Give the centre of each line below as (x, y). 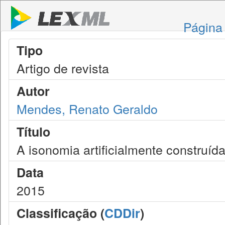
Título (33, 132)
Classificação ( (61, 213)
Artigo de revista (63, 68)
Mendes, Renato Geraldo (87, 108)
